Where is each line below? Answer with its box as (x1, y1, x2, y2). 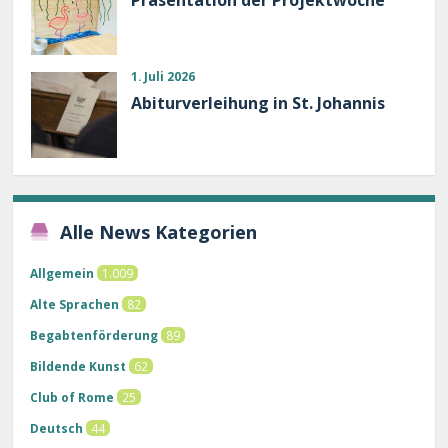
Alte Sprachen (30, 296, 120, 313)
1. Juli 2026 (131, 67, 195, 84)
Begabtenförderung (30, 327, 159, 344)
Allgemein (30, 265, 95, 282)
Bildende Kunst (30, 358, 127, 375)
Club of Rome (30, 389, 115, 406)
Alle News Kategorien (60, 220, 258, 245)
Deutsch (30, 420, 84, 437)
